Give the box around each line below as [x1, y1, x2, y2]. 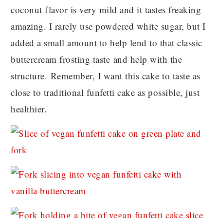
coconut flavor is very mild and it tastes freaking [11, 3, 201, 16]
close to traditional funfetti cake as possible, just [11, 86, 200, 98]
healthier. [11, 102, 47, 115]
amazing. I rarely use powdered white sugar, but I [11, 19, 206, 32]
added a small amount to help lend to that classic [11, 36, 202, 49]
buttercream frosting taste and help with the [11, 53, 182, 65]
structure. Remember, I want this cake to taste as [11, 69, 200, 82]
